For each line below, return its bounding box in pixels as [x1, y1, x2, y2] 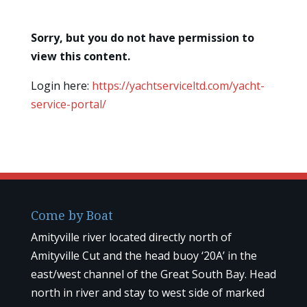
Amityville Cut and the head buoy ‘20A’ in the [30, 247, 257, 263]
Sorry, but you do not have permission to [30, 29, 254, 45]
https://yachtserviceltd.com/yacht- [91, 77, 265, 93]
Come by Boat [30, 206, 113, 223]
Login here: [30, 77, 92, 93]
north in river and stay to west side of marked [30, 284, 265, 300]
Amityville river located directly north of [30, 229, 232, 245]
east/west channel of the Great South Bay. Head [30, 266, 276, 282]
